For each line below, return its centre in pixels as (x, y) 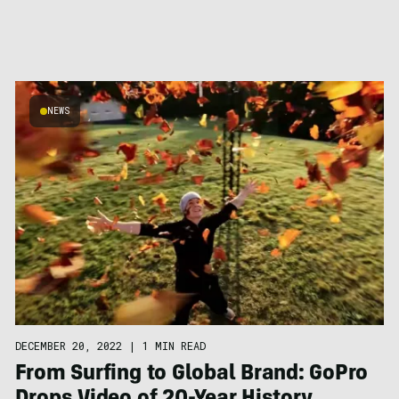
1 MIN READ (174, 345)
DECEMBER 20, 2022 (68, 345)
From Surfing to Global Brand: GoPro (191, 375)
